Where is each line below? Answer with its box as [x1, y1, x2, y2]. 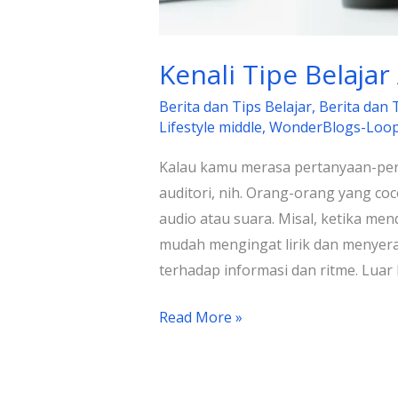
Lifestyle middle [158, 116, 262, 137]
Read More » [158, 306, 243, 327]
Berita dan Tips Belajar [158, 96, 312, 116]
